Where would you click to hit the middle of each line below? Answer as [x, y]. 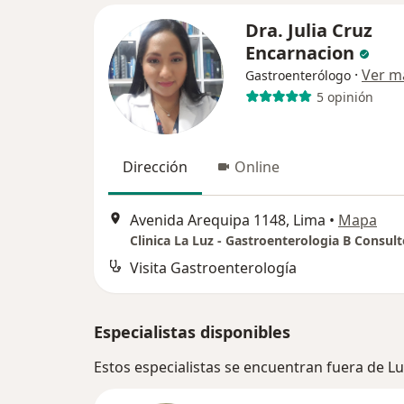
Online [257, 167]
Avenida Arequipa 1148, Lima [228, 220]
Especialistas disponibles [192, 332]
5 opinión [344, 96]
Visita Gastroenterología [213, 268]
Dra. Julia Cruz [309, 30]
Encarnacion [300, 53]
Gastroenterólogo [298, 75]
